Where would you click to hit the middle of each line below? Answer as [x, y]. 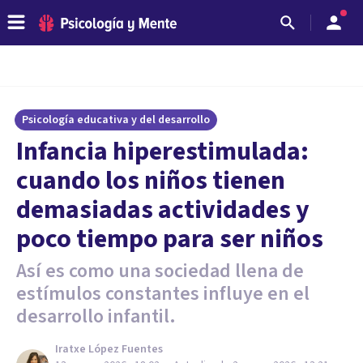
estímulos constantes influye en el [163, 294]
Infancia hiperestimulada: [162, 152]
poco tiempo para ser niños [170, 239]
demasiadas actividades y [163, 210]
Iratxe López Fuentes [109, 349]
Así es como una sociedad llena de [160, 271]
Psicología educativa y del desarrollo [116, 120]
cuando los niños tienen [151, 181]
